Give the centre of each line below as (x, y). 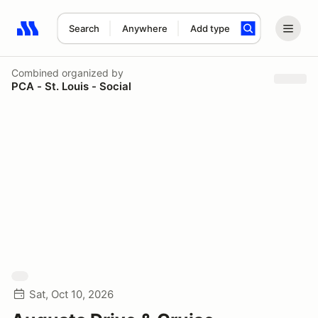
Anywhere (144, 28)
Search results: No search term (99, 36)
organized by (91, 72)
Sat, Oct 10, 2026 (71, 294)
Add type (210, 28)
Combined (35, 72)
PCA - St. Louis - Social (71, 86)
